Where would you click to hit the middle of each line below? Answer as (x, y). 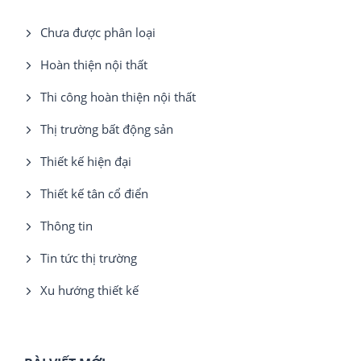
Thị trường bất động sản (107, 129)
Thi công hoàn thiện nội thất (118, 96)
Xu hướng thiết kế (89, 290)
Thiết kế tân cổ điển (94, 193)
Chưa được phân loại (98, 32)
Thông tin (66, 225)
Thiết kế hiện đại (86, 161)
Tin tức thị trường (89, 257)
